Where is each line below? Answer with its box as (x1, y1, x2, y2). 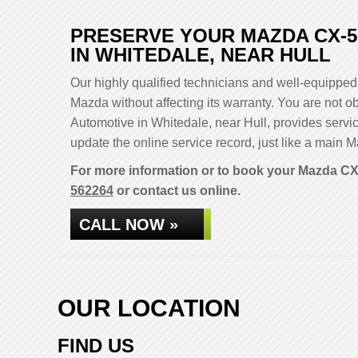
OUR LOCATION (58, 295, 241, 321)
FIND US (58, 335, 134, 356)
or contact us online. (113, 184, 241, 197)
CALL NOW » (79, 216, 178, 233)
